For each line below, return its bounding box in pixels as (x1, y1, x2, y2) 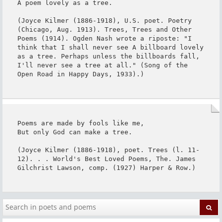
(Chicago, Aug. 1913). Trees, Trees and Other (17, 25, 192, 33)
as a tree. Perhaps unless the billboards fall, (17, 52, 200, 60)
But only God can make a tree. (17, 128, 132, 136)
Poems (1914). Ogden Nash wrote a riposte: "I (17, 34, 192, 42)
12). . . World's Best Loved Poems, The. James (17, 155, 196, 163)
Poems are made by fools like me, (17, 119, 144, 127)
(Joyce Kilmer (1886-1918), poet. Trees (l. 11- (17, 146, 200, 154)
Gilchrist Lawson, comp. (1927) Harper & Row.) (17, 164, 196, 171)
